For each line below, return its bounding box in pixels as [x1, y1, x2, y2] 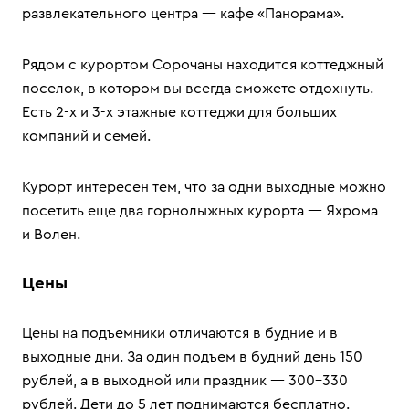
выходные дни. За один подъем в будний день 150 [22, 350, 362, 364]
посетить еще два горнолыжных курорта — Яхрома [22, 204, 378, 218]
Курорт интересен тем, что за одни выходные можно [22, 180, 386, 194]
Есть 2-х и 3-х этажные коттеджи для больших [22, 105, 337, 120]
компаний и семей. [22, 129, 151, 143]
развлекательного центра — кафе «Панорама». [22, 6, 344, 21]
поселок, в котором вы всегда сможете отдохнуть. [22, 81, 373, 96]
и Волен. [22, 227, 80, 242]
